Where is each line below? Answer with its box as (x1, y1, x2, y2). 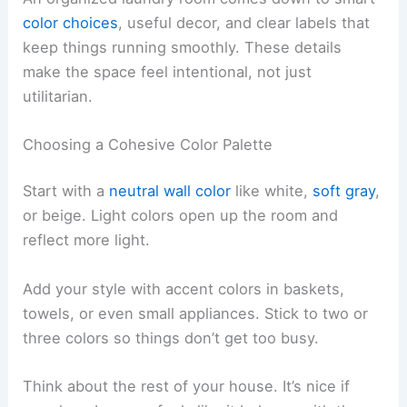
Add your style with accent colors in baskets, (23, 279, 345, 298)
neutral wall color (109, 182, 232, 201)
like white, (231, 182, 313, 201)
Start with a (23, 182, 110, 201)
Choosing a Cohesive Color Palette (23, 134, 273, 154)
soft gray (313, 182, 376, 201)
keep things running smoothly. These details (23, 37, 342, 56)
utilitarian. (23, 86, 94, 105)
